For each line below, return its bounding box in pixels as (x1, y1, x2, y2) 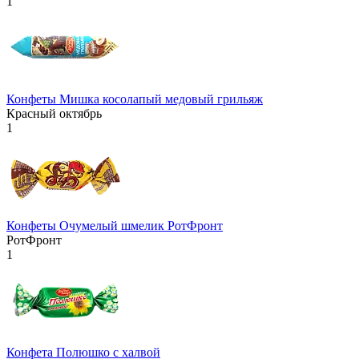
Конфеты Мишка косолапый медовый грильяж (6, 92, 263, 107)
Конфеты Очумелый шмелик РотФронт (6, 219, 223, 233)
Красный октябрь (6, 107, 102, 121)
